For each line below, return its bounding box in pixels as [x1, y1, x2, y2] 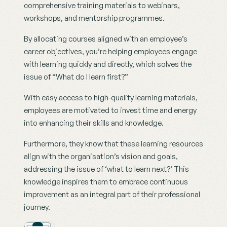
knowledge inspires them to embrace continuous [24, 177, 188, 187]
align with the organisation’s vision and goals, [24, 152, 178, 162]
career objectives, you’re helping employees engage [24, 47, 197, 57]
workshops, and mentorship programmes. [24, 13, 165, 23]
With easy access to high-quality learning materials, [24, 93, 198, 103]
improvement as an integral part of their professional [24, 190, 200, 200]
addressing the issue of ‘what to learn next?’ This [24, 164, 189, 174]
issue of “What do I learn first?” [24, 72, 128, 82]
